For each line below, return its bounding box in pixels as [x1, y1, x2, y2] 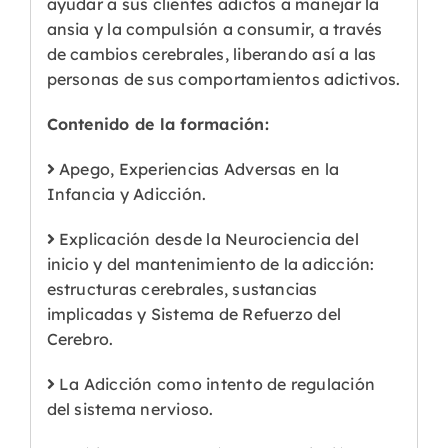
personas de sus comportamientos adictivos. [46, 69, 401, 90]
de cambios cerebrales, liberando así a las [46, 44, 377, 65]
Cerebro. [46, 329, 114, 350]
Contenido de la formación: [46, 114, 269, 135]
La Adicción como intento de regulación [54, 374, 376, 395]
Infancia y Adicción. [46, 184, 207, 205]
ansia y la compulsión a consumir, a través [46, 19, 383, 40]
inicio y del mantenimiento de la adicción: [46, 254, 375, 275]
